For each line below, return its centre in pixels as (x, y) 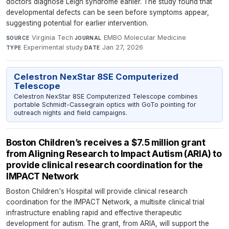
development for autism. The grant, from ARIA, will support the (108, 224)
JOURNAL (88, 38)
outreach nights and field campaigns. (70, 112)
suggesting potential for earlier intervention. (77, 23)
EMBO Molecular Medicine (145, 37)
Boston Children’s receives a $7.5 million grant (106, 143)
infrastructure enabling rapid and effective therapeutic (94, 213)
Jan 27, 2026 (123, 47)
